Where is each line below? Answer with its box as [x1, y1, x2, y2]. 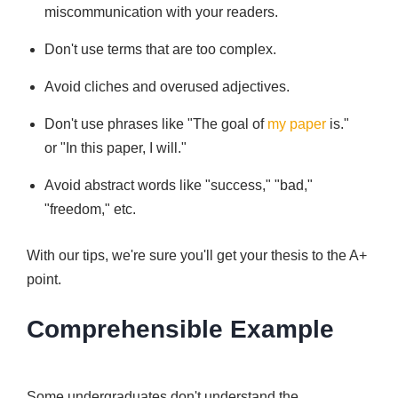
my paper [267, 116, 326, 131]
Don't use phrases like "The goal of [44, 116, 267, 131]
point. [27, 272, 61, 287]
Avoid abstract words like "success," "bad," [44, 178, 313, 193]
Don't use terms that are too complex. [44, 42, 276, 57]
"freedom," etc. [44, 202, 136, 217]
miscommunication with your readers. [44, 4, 278, 20]
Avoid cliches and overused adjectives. [44, 79, 290, 94]
